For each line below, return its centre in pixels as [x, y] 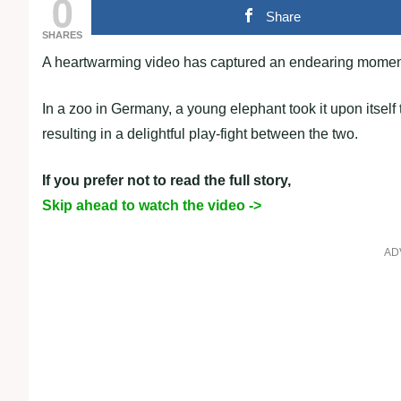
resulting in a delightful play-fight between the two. [200, 134]
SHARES [62, 35]
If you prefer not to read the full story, [166, 180]
